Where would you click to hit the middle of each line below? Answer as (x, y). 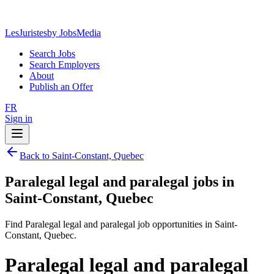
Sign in (19, 118)
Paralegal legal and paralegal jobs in (120, 181)
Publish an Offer (61, 87)
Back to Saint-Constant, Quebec (82, 156)
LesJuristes (26, 33)
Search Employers (65, 65)
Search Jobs (52, 54)
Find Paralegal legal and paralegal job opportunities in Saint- (121, 224)
